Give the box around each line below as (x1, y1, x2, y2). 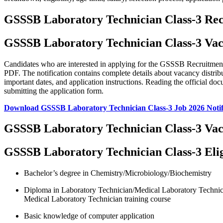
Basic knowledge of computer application (24, 212, 154, 221)
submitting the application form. (4, 86, 104, 95)
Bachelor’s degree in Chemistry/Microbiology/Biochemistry (24, 169, 212, 178)
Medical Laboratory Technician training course (24, 195, 171, 204)
